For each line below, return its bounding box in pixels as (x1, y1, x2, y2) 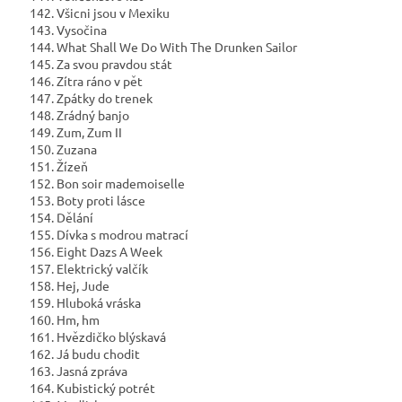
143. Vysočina (27, 22, 107, 39)
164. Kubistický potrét (27, 380, 155, 397)
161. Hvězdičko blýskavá (27, 328, 166, 345)
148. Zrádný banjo (27, 107, 129, 124)
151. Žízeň (27, 158, 88, 175)
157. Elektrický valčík (27, 260, 148, 277)
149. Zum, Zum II (27, 124, 122, 141)
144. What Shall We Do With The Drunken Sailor (27, 39, 297, 56)
